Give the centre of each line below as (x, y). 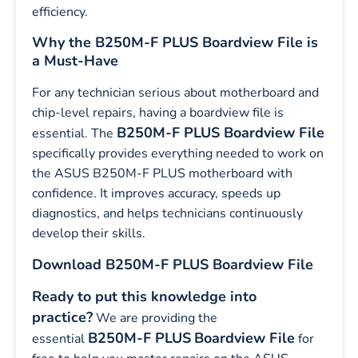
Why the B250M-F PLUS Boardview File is (175, 43)
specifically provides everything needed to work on (178, 154)
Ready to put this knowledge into (144, 296)
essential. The (74, 134)
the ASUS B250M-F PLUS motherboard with (162, 174)
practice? (62, 317)
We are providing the (155, 318)
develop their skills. (89, 234)
